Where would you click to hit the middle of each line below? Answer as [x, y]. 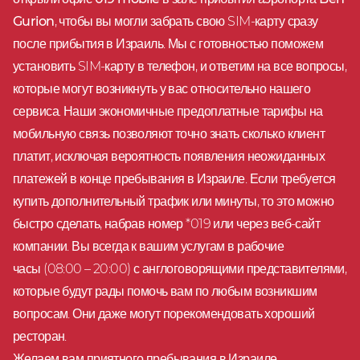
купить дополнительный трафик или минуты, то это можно [174, 201]
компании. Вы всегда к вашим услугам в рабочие [149, 246]
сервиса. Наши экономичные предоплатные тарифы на [168, 111]
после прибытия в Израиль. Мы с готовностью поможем [168, 43]
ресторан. [40, 336]
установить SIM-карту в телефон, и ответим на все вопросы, [180, 66]
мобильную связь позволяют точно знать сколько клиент [169, 133]
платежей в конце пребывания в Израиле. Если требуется [174, 178]
